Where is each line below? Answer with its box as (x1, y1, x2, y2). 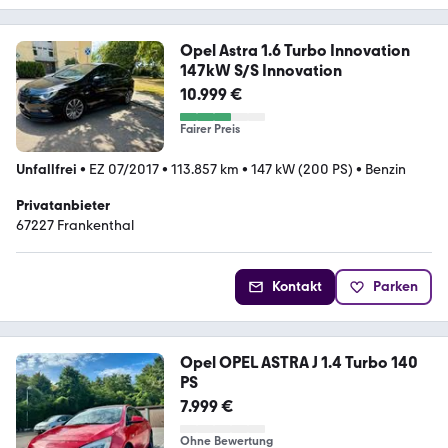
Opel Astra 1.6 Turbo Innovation (179, 41, 410, 60)
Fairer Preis (179, 122, 240, 136)
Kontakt (272, 277, 322, 295)
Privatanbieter (16, 196, 110, 214)
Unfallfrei (16, 160, 77, 178)
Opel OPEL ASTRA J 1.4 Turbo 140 (179, 352, 418, 372)
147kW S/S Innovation (179, 61, 342, 80)
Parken (373, 277, 418, 295)
